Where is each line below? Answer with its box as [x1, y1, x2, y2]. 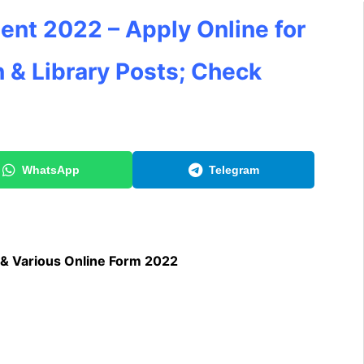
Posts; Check [110, 58, 262, 85]
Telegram [208, 163, 259, 176]
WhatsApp [22, 163, 80, 176]
